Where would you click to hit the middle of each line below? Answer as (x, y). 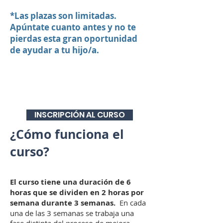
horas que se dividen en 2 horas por (77, 192)
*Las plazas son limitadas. (63, 16)
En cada (131, 203)
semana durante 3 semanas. (63, 203)
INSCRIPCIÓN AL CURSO (80, 115)
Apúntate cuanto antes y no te (73, 27)
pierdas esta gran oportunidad (74, 39)
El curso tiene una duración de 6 (70, 182)
